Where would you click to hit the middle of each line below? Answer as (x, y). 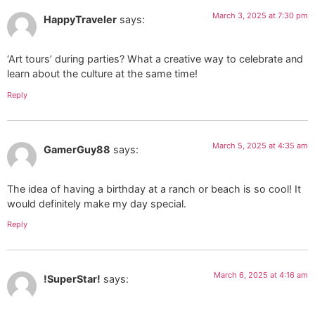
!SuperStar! (72, 279)
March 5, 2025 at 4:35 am (260, 145)
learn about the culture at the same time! (102, 74)
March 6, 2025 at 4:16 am (261, 275)
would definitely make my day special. (97, 204)
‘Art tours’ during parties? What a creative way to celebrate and (155, 59)
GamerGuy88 (77, 149)
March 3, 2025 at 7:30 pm (260, 15)
